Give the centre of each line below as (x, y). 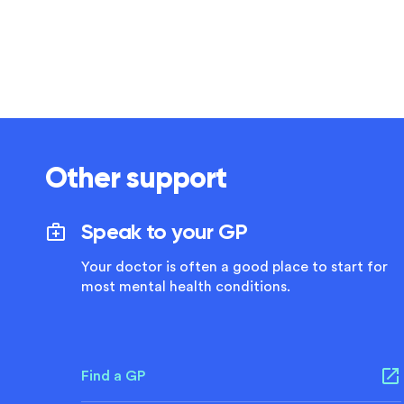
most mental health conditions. (186, 287)
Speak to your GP (165, 231)
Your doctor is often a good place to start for (234, 267)
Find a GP (113, 376)
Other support (136, 178)
